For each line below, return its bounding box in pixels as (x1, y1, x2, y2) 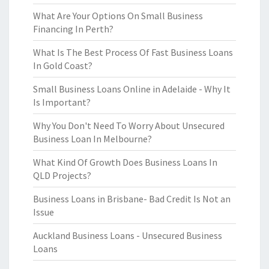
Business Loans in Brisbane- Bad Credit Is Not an (33, 193, 231, 205)
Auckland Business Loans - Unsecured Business (33, 229, 222, 241)
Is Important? (33, 96, 91, 108)
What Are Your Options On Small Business (33, 10, 203, 22)
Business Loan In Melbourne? (33, 133, 152, 145)
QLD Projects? (33, 169, 91, 181)
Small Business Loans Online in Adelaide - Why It (33, 83, 231, 95)
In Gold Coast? (33, 59, 92, 71)
